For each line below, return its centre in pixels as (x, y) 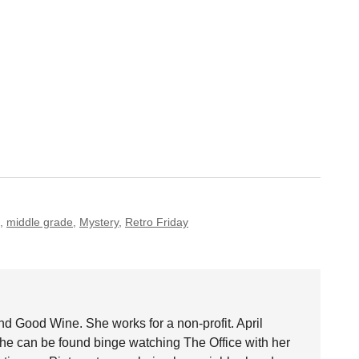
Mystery (99, 222)
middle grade (40, 222)
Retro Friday (157, 222)
